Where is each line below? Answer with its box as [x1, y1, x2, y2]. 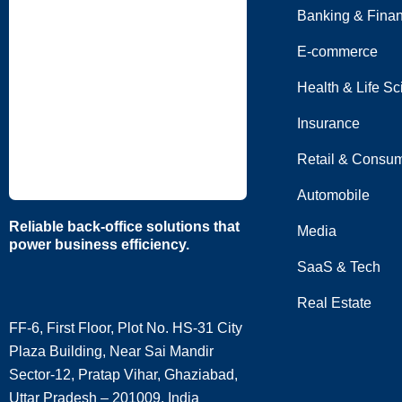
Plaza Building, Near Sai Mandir [9, 344, 214, 359]
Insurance [297, 116, 360, 131]
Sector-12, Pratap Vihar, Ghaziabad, [9, 367, 238, 382]
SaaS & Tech [297, 259, 380, 275]
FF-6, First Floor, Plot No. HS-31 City [9, 320, 242, 336]
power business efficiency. [9, 237, 189, 252]
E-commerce [297, 44, 378, 59]
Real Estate [297, 295, 371, 310]
